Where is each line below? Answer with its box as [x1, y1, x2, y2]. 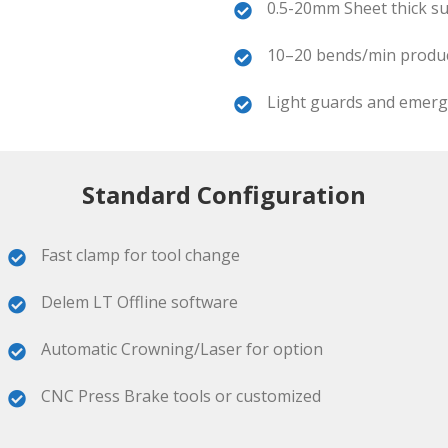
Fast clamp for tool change [41, 244, 241, 266]
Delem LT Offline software [41, 291, 239, 313]
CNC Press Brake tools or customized [41, 385, 322, 407]
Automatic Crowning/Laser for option [41, 338, 324, 360]
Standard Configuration [82, 178, 366, 211]
